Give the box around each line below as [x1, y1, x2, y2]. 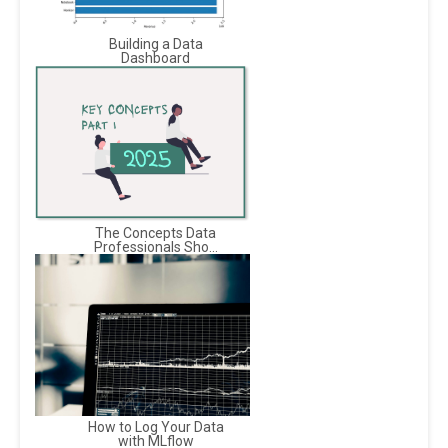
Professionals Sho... [93, 239, 218, 256]
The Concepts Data [95, 225, 216, 242]
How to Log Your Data [87, 418, 224, 435]
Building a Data [108, 35, 203, 52]
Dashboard [121, 49, 190, 66]
